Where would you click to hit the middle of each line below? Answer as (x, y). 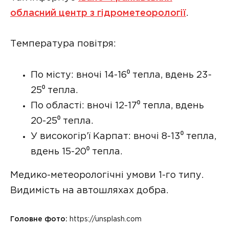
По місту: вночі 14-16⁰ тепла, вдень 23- (121, 75)
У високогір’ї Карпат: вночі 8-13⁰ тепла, (123, 136)
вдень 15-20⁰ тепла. (76, 152)
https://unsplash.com (106, 220)
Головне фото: (40, 220)
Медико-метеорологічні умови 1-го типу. (107, 175)
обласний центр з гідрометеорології (98, 13)
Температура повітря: (63, 44)
